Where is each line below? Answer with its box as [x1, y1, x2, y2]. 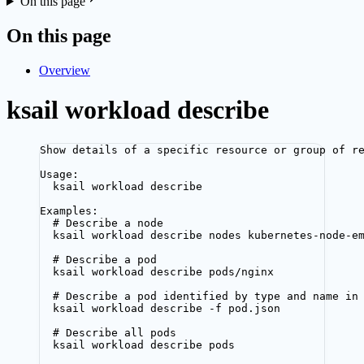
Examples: [40, 204, 98, 217]
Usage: [40, 167, 79, 180]
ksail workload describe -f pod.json [53, 301, 280, 314]
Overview [39, 63, 90, 77]
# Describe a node [53, 216, 163, 229]
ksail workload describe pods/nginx [53, 265, 274, 278]
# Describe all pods [53, 326, 176, 339]
